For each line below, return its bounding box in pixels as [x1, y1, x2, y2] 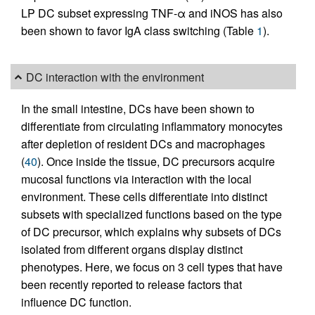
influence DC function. [21, 294, 131, 311]
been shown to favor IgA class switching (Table [21, 22, 257, 39]
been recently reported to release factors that [21, 276, 242, 293]
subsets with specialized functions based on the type [21, 206, 282, 223]
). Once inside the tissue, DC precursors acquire [37, 153, 275, 170]
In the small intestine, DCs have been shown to [21, 101, 255, 117]
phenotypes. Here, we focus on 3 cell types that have [21, 259, 283, 276]
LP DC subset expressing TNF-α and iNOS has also [21, 5, 283, 21]
